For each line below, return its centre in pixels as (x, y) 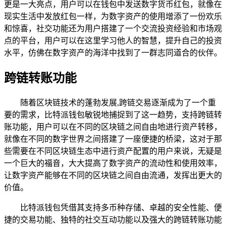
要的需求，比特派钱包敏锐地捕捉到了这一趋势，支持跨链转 (113, 115)
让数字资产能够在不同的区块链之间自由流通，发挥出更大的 (113, 176)
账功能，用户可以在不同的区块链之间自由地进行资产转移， (113, 127)
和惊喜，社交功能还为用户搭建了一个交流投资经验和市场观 (113, 29)
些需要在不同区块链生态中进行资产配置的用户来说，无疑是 (113, 151)
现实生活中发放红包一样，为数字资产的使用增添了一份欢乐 (113, 17)
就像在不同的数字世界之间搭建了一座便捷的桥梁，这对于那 (113, 139)
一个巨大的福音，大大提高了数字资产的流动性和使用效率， (113, 163)
